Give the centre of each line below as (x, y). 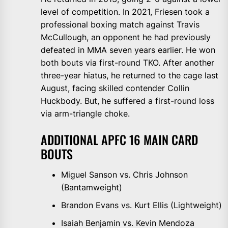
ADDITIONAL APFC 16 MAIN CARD (119, 140)
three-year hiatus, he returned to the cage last (130, 76)
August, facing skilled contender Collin (115, 88)
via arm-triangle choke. (85, 114)
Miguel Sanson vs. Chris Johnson (124, 175)
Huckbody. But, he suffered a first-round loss (127, 101)
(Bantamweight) (92, 188)
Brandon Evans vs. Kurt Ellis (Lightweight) (141, 205)
